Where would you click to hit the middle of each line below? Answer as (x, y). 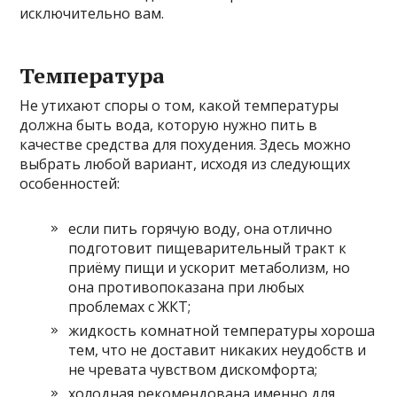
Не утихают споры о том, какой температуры (179, 105)
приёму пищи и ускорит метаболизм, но (210, 267)
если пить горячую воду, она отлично (201, 228)
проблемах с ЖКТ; (130, 306)
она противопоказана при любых (187, 287)
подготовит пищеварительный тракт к (208, 248)
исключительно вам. (92, 13)
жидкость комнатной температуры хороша (222, 330)
